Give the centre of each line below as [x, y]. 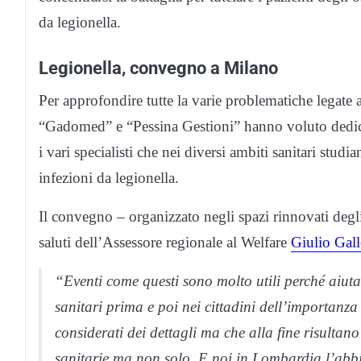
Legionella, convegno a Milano [158, 68]
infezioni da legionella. [109, 178]
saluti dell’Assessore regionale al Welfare [165, 243]
